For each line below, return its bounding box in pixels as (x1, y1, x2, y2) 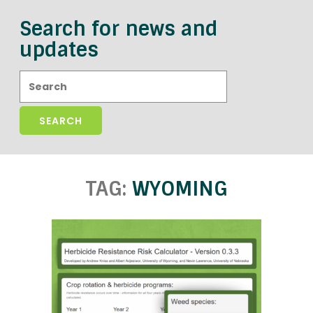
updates (20, 37, 99, 63)
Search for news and (20, 16, 218, 42)
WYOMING (131, 176, 228, 202)
